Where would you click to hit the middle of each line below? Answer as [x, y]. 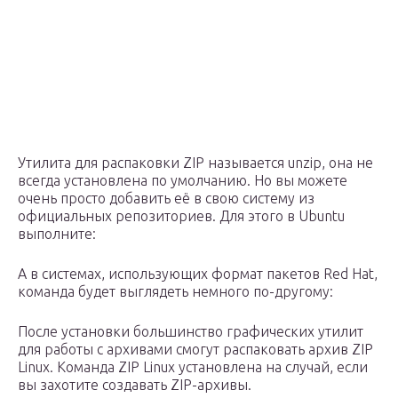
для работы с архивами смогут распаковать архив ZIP [195, 350]
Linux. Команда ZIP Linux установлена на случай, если [193, 367]
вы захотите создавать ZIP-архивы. [135, 385]
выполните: [57, 234]
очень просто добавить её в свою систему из [166, 199]
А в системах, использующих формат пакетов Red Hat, [198, 274]
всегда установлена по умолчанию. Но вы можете [183, 181]
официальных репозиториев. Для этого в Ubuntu [181, 216]
